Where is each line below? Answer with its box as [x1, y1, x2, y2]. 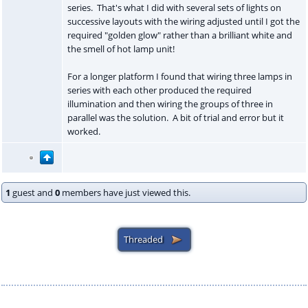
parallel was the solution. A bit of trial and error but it [67, 111, 284, 124]
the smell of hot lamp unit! [67, 42, 179, 55]
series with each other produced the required [67, 83, 252, 96]
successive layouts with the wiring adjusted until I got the [67, 14, 300, 27]
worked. [67, 124, 104, 137]
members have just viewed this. [60, 186, 190, 199]
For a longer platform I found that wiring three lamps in [67, 69, 292, 82]
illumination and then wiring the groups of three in [67, 97, 273, 110]
